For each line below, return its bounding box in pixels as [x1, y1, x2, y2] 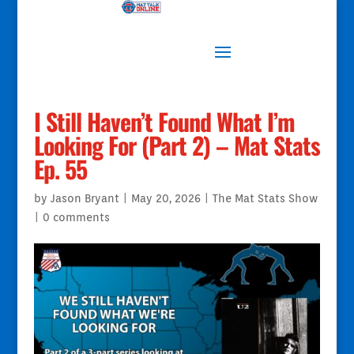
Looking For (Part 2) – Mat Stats [33, 127, 320, 163]
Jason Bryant [50, 192, 119, 205]
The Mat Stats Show [212, 192, 318, 205]
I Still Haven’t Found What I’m [33, 104, 295, 139]
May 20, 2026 [130, 192, 201, 205]
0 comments [42, 211, 110, 224]
